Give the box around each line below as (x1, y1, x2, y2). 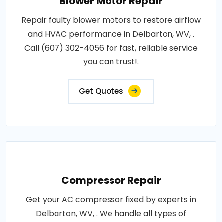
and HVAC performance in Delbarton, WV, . (28, 28, 194, 40)
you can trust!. (83, 55, 139, 67)
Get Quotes (79, 85, 123, 96)
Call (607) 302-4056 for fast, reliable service (24, 42, 198, 54)
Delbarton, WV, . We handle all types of (36, 207, 186, 219)
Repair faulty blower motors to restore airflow (21, 14, 201, 26)
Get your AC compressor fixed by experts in (26, 193, 196, 205)
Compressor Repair (61, 173, 161, 187)
